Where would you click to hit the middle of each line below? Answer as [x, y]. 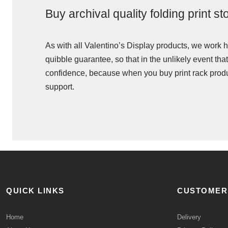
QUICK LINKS [35, 191]
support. [60, 87]
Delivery [189, 217]
